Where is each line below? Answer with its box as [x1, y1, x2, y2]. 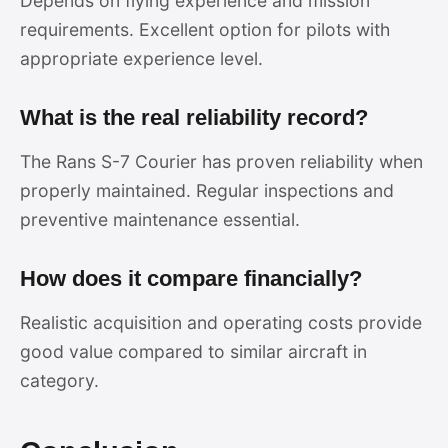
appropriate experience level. [20, 48, 263, 69]
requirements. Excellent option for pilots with [20, 19, 390, 40]
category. [20, 370, 99, 391]
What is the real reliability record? [20, 105, 368, 130]
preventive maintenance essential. [20, 209, 300, 230]
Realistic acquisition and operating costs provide [20, 312, 422, 333]
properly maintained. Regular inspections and [20, 180, 394, 201]
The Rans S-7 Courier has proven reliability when [20, 151, 423, 172]
